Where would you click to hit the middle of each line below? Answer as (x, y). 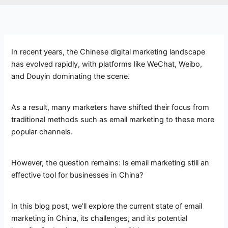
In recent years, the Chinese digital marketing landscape (108, 52)
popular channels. (42, 132)
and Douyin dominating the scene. (71, 76)
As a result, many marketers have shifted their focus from (110, 107)
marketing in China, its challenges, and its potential (99, 219)
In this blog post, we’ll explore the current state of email (107, 206)
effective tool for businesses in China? (77, 175)
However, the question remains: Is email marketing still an (110, 163)
